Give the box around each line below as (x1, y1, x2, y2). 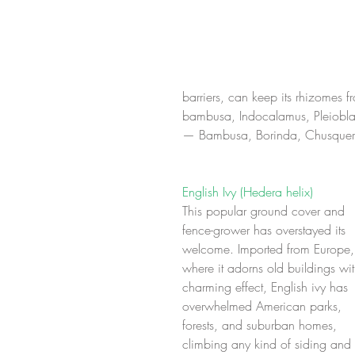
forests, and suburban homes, (182, 316, 341, 334)
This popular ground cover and (182, 202, 349, 219)
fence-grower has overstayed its (182, 221, 349, 239)
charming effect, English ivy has (182, 278, 352, 296)
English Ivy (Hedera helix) (182, 183, 313, 200)
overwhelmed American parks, (182, 297, 345, 315)
